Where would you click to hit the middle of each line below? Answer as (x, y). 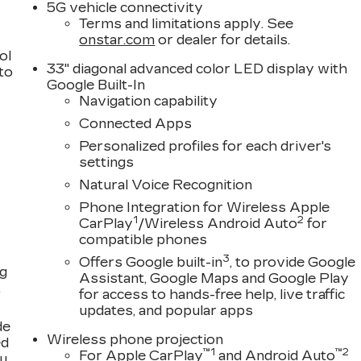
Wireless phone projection (135, 339)
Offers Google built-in (151, 262)
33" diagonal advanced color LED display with (197, 68)
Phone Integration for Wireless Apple (205, 207)
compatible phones (143, 239)
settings (107, 162)
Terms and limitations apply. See (187, 23)
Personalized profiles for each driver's (205, 146)
